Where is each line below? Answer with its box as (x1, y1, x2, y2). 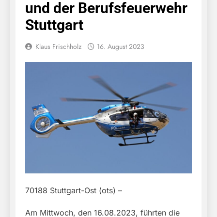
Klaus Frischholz (35, 42, 81, 52)
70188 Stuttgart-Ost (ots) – (25, 185, 122, 195)
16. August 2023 (97, 42, 144, 52)
